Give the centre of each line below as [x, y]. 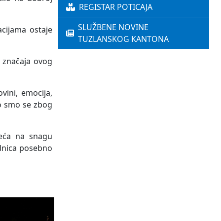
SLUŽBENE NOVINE [113, 27]
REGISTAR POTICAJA [116, 7]
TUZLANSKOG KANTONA [123, 39]
